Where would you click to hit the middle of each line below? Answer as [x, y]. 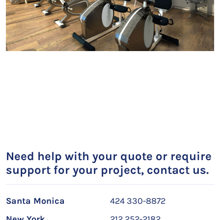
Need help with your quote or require [109, 156]
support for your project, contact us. [107, 170]
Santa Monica [35, 201]
